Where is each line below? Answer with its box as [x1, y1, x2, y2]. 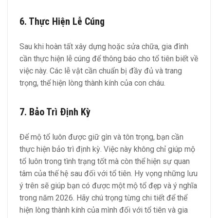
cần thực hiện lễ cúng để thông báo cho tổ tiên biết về [19, 54, 198, 64]
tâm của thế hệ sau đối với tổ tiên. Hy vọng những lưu [19, 169, 198, 179]
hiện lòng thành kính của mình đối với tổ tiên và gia [19, 205, 188, 215]
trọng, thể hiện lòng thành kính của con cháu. [19, 78, 165, 88]
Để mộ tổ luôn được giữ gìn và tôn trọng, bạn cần [19, 132, 183, 142]
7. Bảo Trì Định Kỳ [19, 106, 91, 118]
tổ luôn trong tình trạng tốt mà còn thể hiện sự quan [19, 157, 190, 166]
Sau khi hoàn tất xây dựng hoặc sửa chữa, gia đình [19, 42, 188, 52]
